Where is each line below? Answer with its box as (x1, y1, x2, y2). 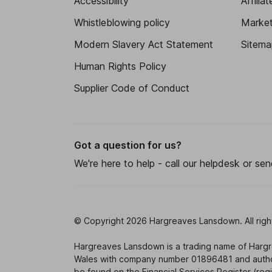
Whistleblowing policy (74, 16, 170, 29)
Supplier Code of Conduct (74, 81, 189, 94)
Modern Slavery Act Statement (74, 38, 213, 50)
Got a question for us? (74, 138, 182, 151)
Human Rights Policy (74, 59, 166, 72)
